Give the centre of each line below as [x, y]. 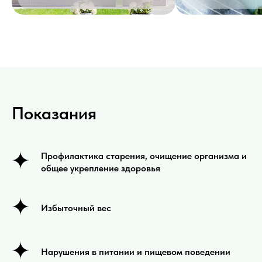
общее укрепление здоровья [101, 168]
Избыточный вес [76, 208]
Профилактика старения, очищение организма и [144, 156]
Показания [54, 113]
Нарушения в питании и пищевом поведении [136, 252]
